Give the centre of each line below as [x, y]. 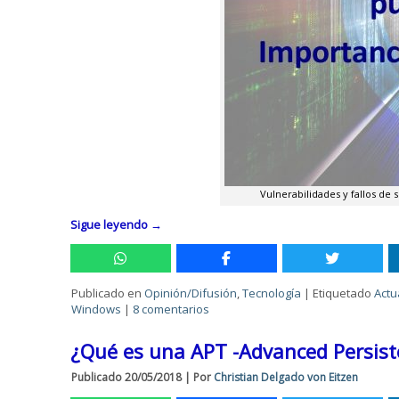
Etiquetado [342, 293]
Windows [97, 309]
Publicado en [107, 293]
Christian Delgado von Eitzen [286, 377]
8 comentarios [171, 309]
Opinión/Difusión [191, 293]
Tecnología [272, 293]
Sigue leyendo [111, 224]
